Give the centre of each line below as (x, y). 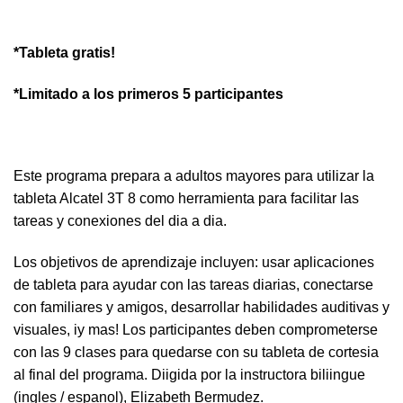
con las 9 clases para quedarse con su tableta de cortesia (196, 353)
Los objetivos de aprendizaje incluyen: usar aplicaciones (194, 263)
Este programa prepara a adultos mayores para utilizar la (194, 176)
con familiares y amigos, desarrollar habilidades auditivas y (201, 308)
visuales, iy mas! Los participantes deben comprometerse (196, 330)
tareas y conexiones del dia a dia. (120, 221)
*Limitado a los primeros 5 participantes (148, 94)
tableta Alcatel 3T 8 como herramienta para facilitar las (186, 199)
